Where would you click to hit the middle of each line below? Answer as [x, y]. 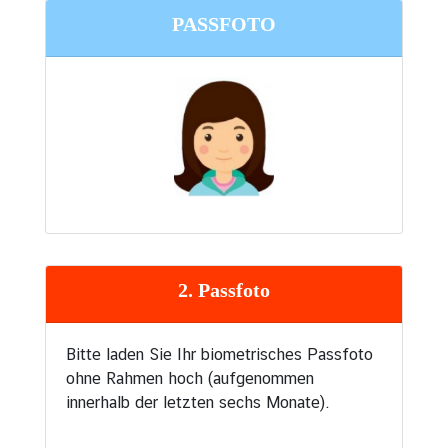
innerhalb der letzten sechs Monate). [198, 403]
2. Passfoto [224, 290]
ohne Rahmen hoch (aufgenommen [190, 379]
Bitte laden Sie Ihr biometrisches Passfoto [219, 355]
